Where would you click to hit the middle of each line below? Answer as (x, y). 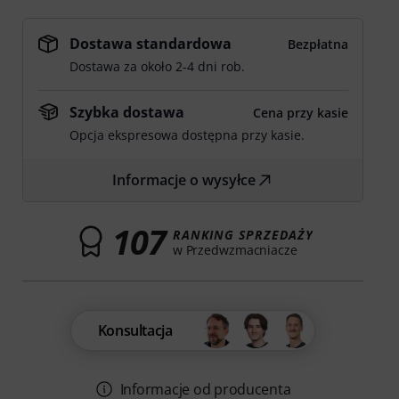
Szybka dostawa (127, 112)
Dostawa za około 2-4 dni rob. (158, 66)
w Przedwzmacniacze (235, 249)
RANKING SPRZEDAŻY (243, 234)
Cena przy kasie (300, 113)
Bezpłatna (318, 44)
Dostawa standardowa (151, 44)
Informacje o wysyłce (184, 180)
